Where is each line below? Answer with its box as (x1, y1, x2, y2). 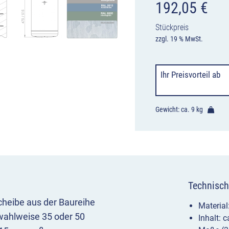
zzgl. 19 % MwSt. (155, 35, 203, 43)
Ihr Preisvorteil (161, 70, 210, 80)
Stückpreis (155, 22, 189, 33)
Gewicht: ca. (155, 105, 191, 114)
